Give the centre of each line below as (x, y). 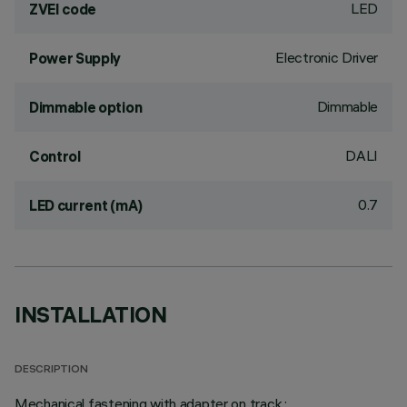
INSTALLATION (91, 314)
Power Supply (75, 58)
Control (55, 156)
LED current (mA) (86, 205)
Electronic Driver (327, 57)
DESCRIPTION (51, 370)
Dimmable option (86, 107)
